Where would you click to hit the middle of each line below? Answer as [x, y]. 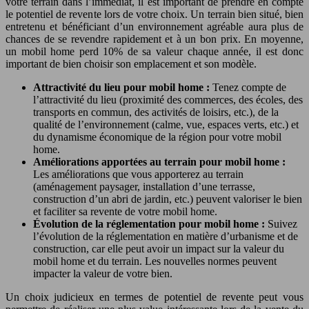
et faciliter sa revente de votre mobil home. [125, 212]
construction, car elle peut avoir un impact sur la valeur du [159, 249]
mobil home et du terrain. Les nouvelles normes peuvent [155, 261]
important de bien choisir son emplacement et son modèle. [131, 64]
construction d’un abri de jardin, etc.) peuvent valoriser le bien [168, 199]
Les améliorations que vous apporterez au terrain [138, 175]
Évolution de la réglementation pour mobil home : [150, 224]
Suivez [282, 224]
